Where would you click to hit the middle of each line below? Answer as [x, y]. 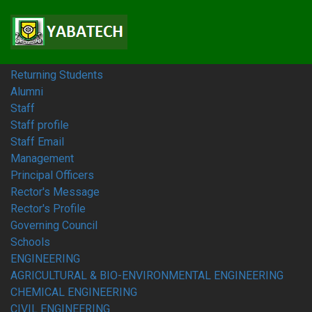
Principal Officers [52, 175]
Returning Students [57, 75]
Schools [30, 242]
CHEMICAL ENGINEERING [74, 292]
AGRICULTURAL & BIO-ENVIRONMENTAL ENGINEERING [147, 275]
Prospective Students [64, 41]
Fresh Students [48, 58]
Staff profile [40, 125]
